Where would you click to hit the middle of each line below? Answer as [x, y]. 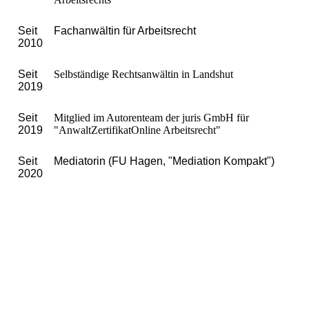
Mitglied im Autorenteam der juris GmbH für [151, 118]
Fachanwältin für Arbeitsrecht [126, 31]
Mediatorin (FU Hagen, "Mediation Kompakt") [164, 161]
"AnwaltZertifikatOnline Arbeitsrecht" [137, 130]
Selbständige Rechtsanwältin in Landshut [143, 74]
